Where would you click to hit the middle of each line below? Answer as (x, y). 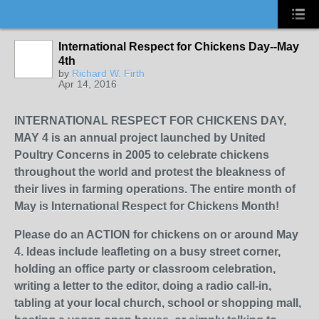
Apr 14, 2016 (88, 84)
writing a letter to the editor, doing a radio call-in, (143, 286)
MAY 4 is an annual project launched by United (140, 138)
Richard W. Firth (108, 73)
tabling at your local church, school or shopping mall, (158, 303)
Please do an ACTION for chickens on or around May (156, 235)
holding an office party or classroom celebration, (145, 269)
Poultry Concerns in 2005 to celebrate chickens (142, 155)
